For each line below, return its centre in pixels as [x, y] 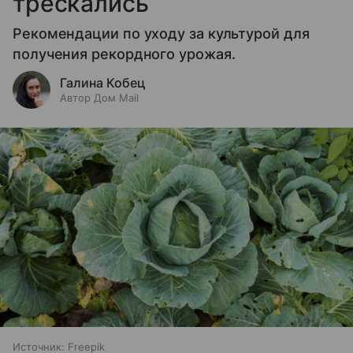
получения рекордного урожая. [124, 54]
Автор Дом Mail [99, 98]
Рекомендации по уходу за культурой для [161, 34]
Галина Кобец [103, 83]
